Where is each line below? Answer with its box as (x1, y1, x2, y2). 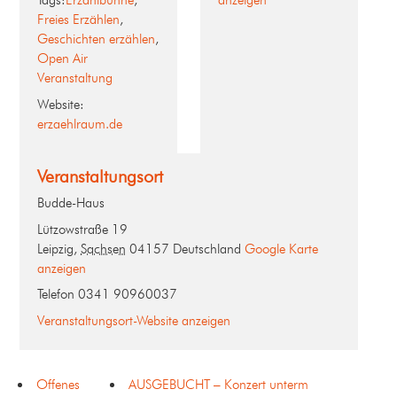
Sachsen (81, 240, 126, 257)
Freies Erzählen (37, 12, 120, 28)
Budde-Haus (37, 195, 105, 212)
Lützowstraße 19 (37, 221, 128, 237)
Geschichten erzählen (37, 31, 155, 48)
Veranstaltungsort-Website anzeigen (37, 312, 230, 329)
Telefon (37, 286, 74, 303)
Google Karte (245, 240, 318, 257)
